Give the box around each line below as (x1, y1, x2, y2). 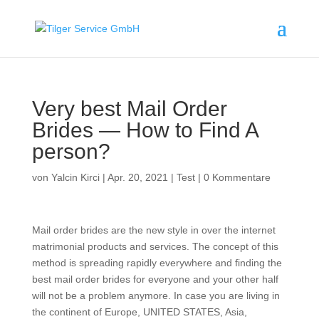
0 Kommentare (203, 172, 271, 183)
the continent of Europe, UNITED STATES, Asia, (31, 306, 247, 318)
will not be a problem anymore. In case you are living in (31, 290, 280, 301)
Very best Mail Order (31, 97, 227, 120)
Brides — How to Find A (31, 118, 258, 142)
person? (31, 140, 110, 163)
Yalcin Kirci (51, 172, 100, 183)
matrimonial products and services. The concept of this (31, 241, 278, 252)
